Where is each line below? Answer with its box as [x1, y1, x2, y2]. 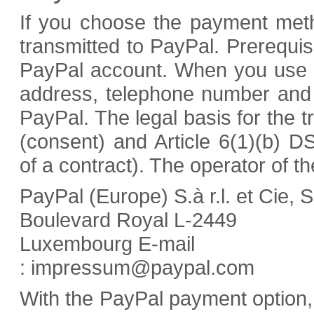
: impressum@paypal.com [20, 256, 254, 280]
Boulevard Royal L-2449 [20, 208, 237, 232]
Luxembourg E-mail [20, 232, 195, 256]
